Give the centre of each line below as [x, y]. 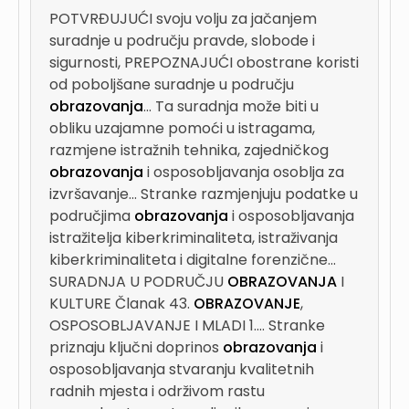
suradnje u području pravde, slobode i [182, 41]
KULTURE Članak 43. [121, 304]
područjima [92, 216]
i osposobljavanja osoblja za [244, 172]
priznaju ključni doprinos [136, 347]
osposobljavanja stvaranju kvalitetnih [182, 369]
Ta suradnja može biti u [237, 106]
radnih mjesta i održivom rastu [157, 391]
